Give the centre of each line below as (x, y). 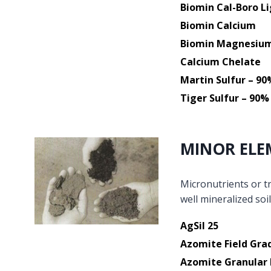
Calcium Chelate (220, 61)
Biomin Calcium (218, 25)
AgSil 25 (199, 225)
